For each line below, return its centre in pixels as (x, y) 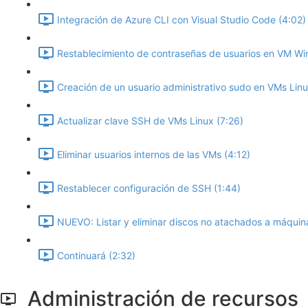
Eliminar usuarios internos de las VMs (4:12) (154, 155)
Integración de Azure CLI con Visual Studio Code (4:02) (181, 20)
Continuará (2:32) (96, 256)
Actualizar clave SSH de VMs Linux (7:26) (150, 121)
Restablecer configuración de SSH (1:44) (149, 188)
